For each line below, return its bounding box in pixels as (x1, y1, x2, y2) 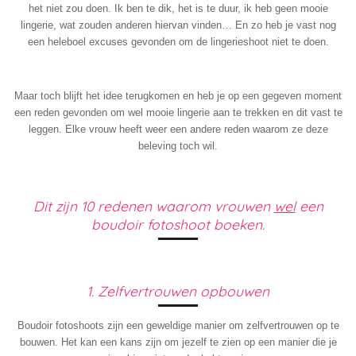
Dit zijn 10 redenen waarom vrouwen (33, 196, 274, 215)
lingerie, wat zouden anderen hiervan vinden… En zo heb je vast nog (20, 19, 336, 32)
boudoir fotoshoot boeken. (91, 215, 265, 233)
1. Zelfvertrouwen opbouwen (87, 282, 269, 300)
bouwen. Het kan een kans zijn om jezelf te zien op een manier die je (19, 336, 337, 349)
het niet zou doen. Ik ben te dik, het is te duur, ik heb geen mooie (28, 2, 328, 15)
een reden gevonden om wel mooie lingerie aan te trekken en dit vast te (14, 106, 342, 119)
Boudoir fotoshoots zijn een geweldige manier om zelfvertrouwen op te (17, 319, 339, 332)
